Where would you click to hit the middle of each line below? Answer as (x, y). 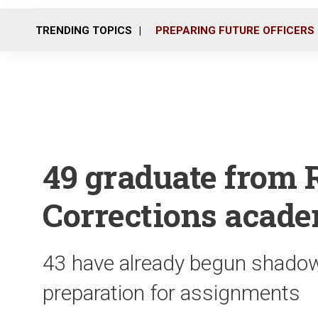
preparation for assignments (171, 293)
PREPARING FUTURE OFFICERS (235, 30)
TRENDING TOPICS (84, 30)
